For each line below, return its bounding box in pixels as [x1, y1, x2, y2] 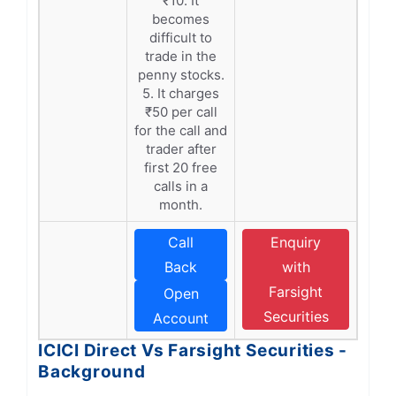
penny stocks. [137, 66, 225, 83]
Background [38, 362, 146, 382]
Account [153, 309, 209, 327]
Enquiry [270, 233, 321, 251]
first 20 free [144, 159, 217, 176]
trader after [145, 141, 217, 157]
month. [159, 196, 202, 213]
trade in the [145, 48, 217, 65]
